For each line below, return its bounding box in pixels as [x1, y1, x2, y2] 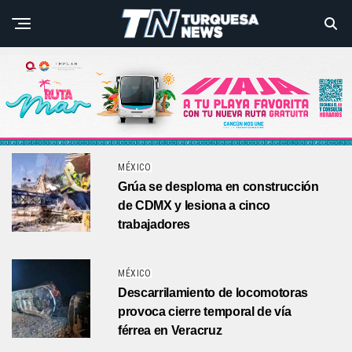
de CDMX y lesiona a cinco [118, 199, 270, 213]
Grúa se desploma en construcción [118, 180, 319, 194]
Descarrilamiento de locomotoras [118, 286, 309, 300]
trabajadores [118, 218, 191, 232]
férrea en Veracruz [118, 324, 222, 338]
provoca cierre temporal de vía [118, 305, 291, 319]
